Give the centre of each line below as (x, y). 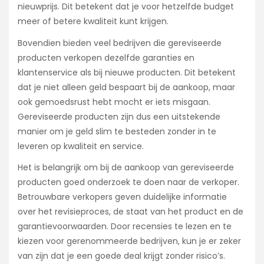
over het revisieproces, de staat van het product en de (131, 211)
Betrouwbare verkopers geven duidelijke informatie (122, 197)
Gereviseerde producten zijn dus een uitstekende (119, 116)
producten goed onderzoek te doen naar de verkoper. (128, 182)
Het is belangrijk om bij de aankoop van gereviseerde (126, 167)
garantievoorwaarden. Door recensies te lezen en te (125, 226)
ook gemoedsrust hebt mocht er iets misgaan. (114, 102)
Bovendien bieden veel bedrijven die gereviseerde (120, 43)
